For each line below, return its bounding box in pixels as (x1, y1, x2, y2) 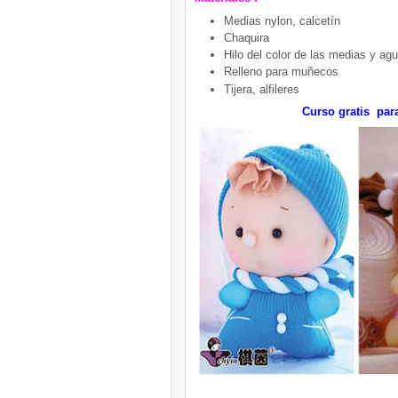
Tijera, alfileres (223, 82, 299, 96)
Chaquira (223, 30, 273, 44)
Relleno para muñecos (223, 65, 338, 79)
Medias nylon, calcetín (223, 13, 340, 28)
